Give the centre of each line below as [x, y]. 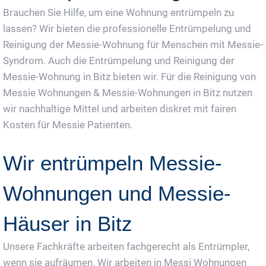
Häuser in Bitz [68, 224]
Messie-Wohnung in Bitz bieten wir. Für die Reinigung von [129, 77]
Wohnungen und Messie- [117, 194]
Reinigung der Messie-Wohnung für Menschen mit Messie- [133, 45]
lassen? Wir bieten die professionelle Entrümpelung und [127, 29]
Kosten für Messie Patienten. [68, 125]
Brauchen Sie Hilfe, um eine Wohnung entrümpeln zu [118, 13]
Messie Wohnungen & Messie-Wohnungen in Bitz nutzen [128, 93]
